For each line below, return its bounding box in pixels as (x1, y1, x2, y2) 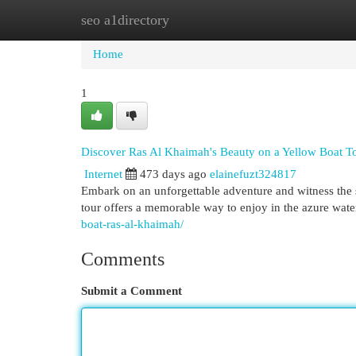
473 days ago (140, 168, 207, 180)
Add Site (269, 14, 312, 26)
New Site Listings (159, 14, 246, 26)
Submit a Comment (81, 284, 182, 297)
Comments (81, 249, 164, 269)
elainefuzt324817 (210, 168, 296, 180)
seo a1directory (81, 12, 169, 28)
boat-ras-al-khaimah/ (81, 218, 184, 230)
